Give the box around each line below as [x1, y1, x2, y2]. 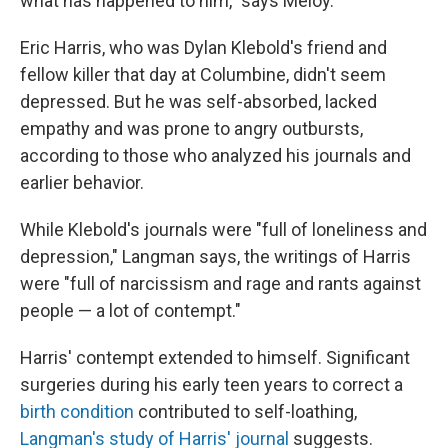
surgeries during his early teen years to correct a [20, 373, 403, 395]
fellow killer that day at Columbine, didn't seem [20, 63, 386, 85]
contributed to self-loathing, [134, 400, 357, 422]
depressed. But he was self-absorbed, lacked [20, 90, 377, 112]
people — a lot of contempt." [20, 299, 241, 321]
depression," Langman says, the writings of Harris [20, 245, 411, 267]
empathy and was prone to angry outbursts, [20, 117, 363, 139]
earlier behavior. [20, 171, 144, 193]
